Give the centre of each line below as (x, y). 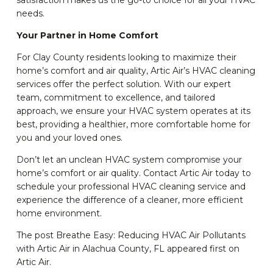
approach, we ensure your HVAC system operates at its (133, 111)
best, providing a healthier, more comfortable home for (133, 125)
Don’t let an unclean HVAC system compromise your (129, 160)
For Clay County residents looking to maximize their (126, 58)
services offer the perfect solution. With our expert (123, 84)
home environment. (59, 214)
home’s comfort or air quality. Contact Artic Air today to (133, 173)
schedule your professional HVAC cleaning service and (131, 187)
